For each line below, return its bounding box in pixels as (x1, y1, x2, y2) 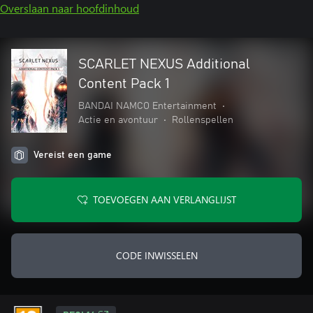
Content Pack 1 (78, 77, 170, 91)
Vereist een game (34, 150, 112, 160)
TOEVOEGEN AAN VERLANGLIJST (92, 193, 236, 206)
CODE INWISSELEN (115, 249, 198, 262)
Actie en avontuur (78, 115, 158, 125)
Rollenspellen (172, 115, 233, 125)
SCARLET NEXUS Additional (78, 57, 250, 71)
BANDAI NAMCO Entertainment (78, 101, 217, 111)
